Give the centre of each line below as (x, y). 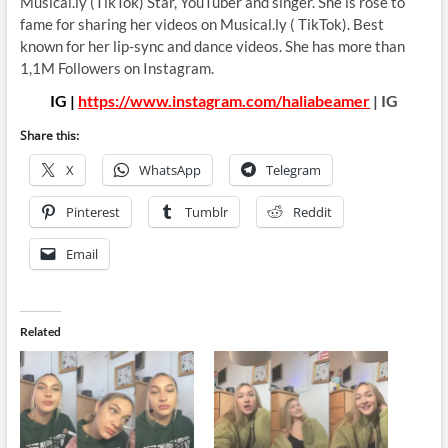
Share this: (49, 135)
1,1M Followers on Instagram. (116, 67)
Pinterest (92, 211)
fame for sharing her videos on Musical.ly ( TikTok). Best (201, 23)
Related (40, 331)
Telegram (293, 169)
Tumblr (206, 211)
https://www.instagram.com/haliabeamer (223, 100)
